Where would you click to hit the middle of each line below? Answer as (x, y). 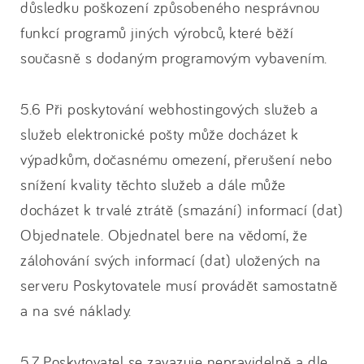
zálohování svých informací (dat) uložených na (171, 260)
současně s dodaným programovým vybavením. (174, 58)
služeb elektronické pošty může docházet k (160, 134)
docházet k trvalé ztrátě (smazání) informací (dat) (182, 210)
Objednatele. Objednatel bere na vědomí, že (164, 235)
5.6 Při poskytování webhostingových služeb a (169, 109)
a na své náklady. (76, 310)
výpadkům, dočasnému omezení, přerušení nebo (176, 159)
